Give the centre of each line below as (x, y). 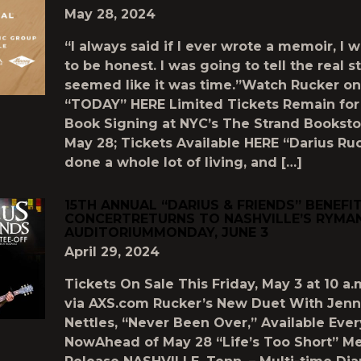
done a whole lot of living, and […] (183, 162)
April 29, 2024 (112, 252)
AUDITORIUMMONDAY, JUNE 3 (166, 232)
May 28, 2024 (110, 14)
